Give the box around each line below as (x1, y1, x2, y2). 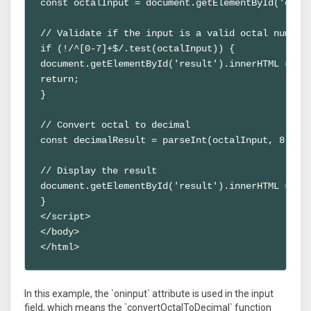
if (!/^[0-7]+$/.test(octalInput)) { (40, 42, 235, 54)
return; (40, 73, 80, 85)
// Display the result (40, 165, 158, 176)
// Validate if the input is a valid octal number (40, 27, 308, 39)
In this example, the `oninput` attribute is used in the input (24, 287, 274, 299)
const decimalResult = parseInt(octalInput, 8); (40, 134, 296, 146)
